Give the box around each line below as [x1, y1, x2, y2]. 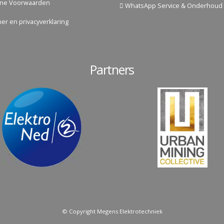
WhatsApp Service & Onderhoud [123, 1, 222, 10]
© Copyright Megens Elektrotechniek [61, 207, 162, 215]
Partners [90, 60, 134, 78]
